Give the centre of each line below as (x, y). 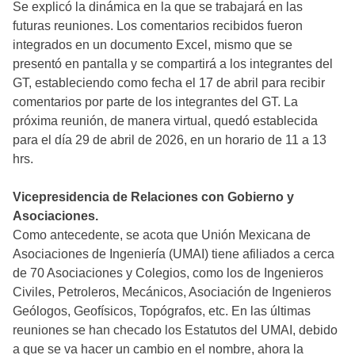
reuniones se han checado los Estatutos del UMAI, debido (175, 330)
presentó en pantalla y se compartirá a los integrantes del (173, 64)
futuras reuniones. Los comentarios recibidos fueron (158, 26)
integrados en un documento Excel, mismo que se (153, 45)
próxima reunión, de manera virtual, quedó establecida (165, 121)
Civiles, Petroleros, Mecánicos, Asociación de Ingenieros (172, 292)
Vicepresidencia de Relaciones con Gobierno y (153, 197)
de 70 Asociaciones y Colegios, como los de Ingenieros (168, 273)
